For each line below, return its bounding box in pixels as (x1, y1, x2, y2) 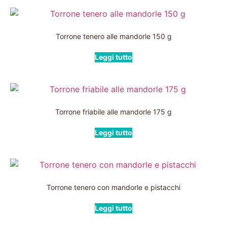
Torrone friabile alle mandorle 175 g (55, 107, 172, 116)
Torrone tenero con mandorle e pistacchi (47, 183, 180, 192)
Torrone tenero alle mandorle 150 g (55, 32, 172, 41)
